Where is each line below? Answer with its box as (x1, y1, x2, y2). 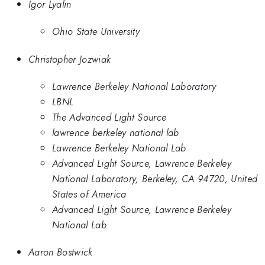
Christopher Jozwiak (28, 51, 111, 66)
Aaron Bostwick (28, 245, 93, 260)
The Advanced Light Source (52, 109, 167, 124)
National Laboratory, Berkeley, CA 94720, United (52, 171, 258, 186)
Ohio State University (52, 24, 140, 39)
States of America (52, 186, 127, 201)
